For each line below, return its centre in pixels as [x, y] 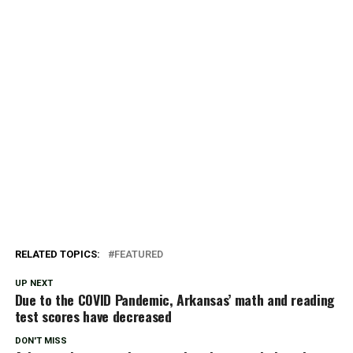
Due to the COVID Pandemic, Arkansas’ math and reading [175, 299]
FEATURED [138, 254]
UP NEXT [33, 283]
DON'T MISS [41, 341]
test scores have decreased [93, 316]
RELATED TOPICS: [57, 254]
